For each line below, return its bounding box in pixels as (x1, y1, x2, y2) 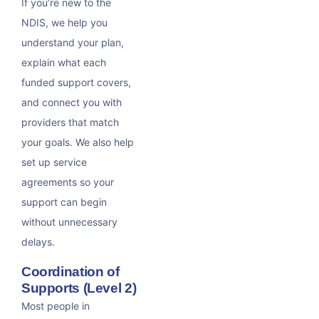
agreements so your (21, 176, 114, 189)
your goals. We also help (21, 136, 134, 149)
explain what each (21, 56, 106, 69)
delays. (21, 236, 55, 249)
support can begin (21, 196, 107, 209)
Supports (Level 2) (21, 281, 137, 296)
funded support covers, (21, 76, 131, 89)
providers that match (21, 116, 119, 129)
